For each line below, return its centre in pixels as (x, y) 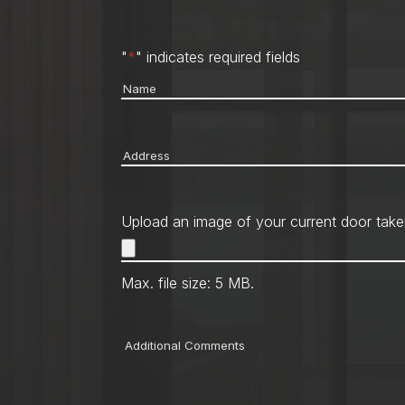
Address (147, 154)
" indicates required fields (218, 57)
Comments (156, 349)
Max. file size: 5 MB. (188, 283)
